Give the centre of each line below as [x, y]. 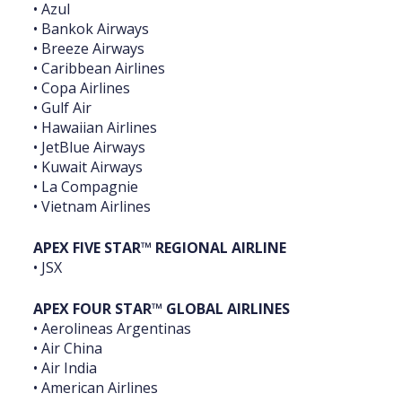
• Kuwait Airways [88, 167]
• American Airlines [96, 388]
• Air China [68, 349]
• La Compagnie [86, 187]
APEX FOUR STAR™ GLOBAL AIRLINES [162, 309]
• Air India [65, 368]
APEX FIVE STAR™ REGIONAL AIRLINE [160, 248]
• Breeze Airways [89, 49]
